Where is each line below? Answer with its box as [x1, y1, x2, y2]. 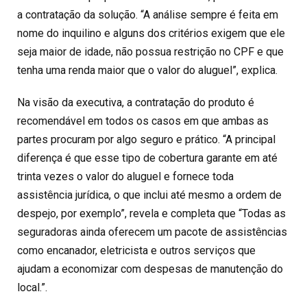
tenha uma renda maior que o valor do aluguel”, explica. [17, 63, 278, 77]
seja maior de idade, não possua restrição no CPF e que [17, 45, 284, 58]
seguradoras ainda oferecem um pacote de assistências [17, 225, 287, 238]
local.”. [17, 280, 47, 294]
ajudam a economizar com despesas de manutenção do [17, 262, 283, 275]
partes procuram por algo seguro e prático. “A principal [17, 132, 275, 146]
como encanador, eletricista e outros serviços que [17, 243, 256, 257]
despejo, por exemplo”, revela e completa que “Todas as [17, 206, 286, 220]
